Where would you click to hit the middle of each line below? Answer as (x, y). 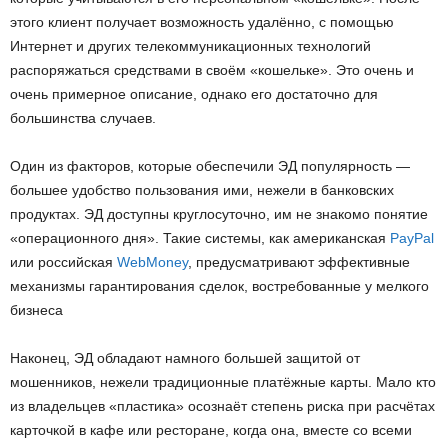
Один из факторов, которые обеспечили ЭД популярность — (210, 166)
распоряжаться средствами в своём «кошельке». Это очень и (212, 70)
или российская (63, 262)
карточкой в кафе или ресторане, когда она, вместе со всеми (211, 430)
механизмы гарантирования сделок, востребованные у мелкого (219, 286)
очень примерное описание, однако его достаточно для (194, 94)
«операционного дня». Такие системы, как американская (200, 238)
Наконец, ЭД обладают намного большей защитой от (185, 358)
